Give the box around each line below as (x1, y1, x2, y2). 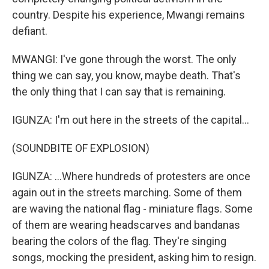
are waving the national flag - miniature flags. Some (12, 202, 253, 215)
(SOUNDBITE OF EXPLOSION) (12, 142, 150, 154)
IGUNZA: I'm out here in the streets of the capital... (12, 113, 249, 126)
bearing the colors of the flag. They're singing (12, 235, 226, 247)
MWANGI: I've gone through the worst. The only (12, 53, 237, 65)
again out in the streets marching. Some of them (12, 186, 242, 199)
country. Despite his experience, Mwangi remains (12, 8, 245, 21)
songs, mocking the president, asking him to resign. (12, 251, 256, 264)
